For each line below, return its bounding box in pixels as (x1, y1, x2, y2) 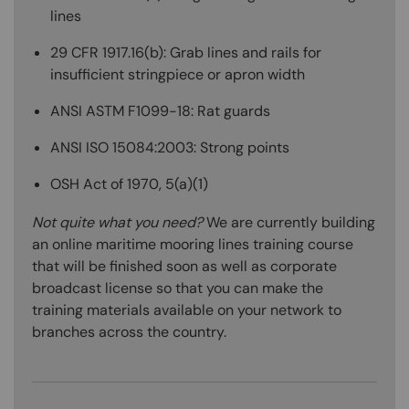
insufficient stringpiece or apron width (50, 64, 305, 84)
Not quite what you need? (32, 212, 203, 232)
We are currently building (203, 212, 375, 232)
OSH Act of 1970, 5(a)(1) (50, 173, 208, 194)
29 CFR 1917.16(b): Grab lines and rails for (50, 42, 321, 62)
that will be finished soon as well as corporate (32, 256, 337, 276)
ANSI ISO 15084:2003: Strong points (50, 137, 289, 157)
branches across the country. (32, 321, 226, 341)
